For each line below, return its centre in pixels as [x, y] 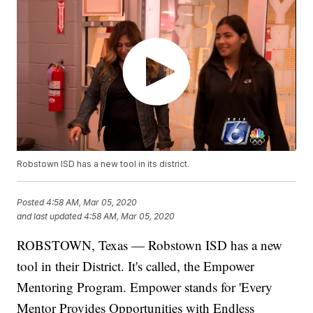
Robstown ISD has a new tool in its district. [103, 164]
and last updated [50, 216]
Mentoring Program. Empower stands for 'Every [145, 287]
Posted [32, 202]
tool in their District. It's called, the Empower [136, 266]
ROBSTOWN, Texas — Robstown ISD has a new [150, 245]
